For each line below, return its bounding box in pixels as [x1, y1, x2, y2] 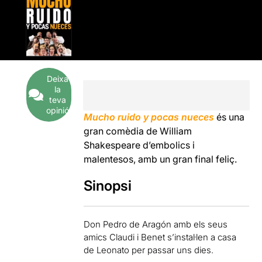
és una [214, 111, 245, 123]
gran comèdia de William [84, 125, 192, 137]
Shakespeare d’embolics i [84, 139, 195, 151]
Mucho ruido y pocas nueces [84, 111, 215, 123]
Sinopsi [84, 177, 132, 194]
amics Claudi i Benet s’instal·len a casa [84, 232, 237, 243]
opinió [46, 105, 69, 116]
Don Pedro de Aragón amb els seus [84, 219, 228, 230]
